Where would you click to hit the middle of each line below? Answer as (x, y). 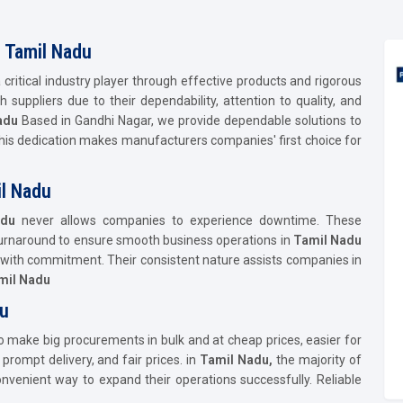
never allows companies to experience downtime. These (188, 220)
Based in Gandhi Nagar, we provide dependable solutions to (192, 120)
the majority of (318, 359)
